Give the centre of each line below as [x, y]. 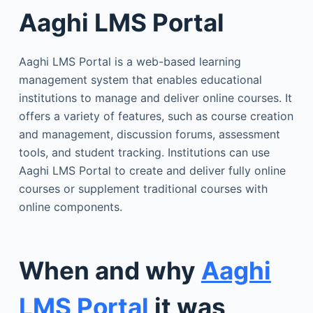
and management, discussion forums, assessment [149, 134]
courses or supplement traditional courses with [143, 188]
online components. [70, 206]
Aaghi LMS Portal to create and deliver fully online [152, 170]
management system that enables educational [140, 79]
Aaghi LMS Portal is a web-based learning [130, 61]
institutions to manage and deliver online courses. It [155, 97]
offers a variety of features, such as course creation [156, 116]
